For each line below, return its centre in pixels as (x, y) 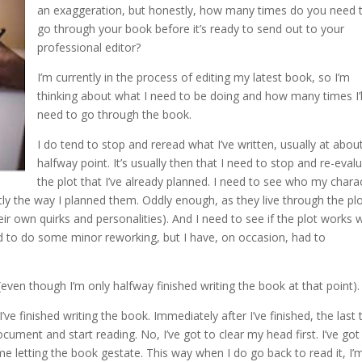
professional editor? (89, 47)
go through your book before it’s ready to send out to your (191, 28)
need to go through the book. (115, 114)
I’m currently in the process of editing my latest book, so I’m (194, 77)
